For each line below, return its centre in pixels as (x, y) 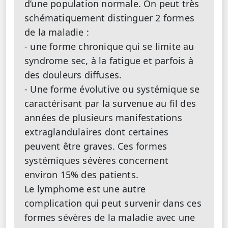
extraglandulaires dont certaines (97, 132)
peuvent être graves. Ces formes (96, 146)
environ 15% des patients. (81, 175)
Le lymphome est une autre (85, 189)
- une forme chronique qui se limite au (109, 46)
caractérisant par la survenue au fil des (110, 103)
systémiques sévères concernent (96, 160)
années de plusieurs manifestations (103, 118)
